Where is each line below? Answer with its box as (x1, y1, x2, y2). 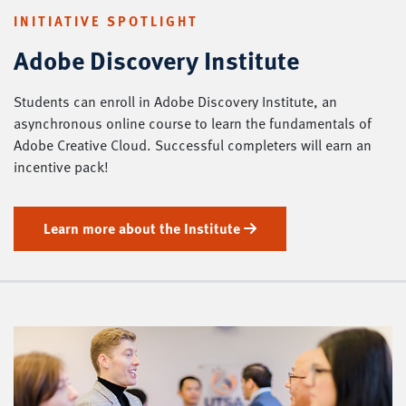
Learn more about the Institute (43, 217, 244, 240)
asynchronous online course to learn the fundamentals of (14, 112, 372, 135)
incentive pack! (14, 156, 109, 179)
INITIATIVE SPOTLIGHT (14, 11, 198, 32)
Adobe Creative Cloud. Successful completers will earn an (14, 134, 372, 157)
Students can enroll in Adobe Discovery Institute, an (14, 91, 337, 113)
